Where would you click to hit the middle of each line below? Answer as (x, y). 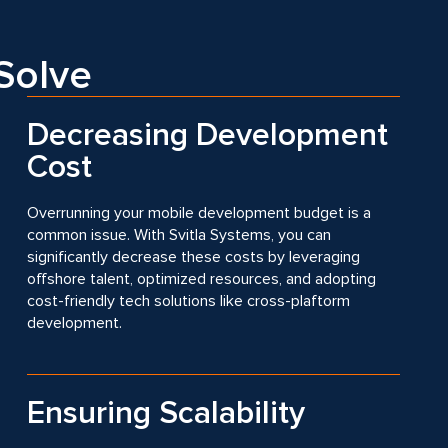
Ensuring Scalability (165, 413)
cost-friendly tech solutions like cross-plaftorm (188, 301)
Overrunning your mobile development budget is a (198, 213)
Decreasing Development (207, 135)
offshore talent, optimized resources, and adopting (201, 279)
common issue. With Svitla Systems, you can (178, 235)
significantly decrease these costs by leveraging (193, 257)
